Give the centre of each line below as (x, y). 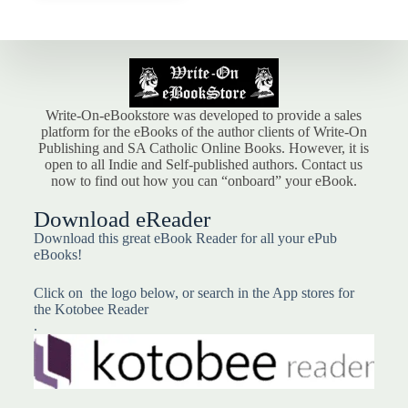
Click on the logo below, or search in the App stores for (194, 293)
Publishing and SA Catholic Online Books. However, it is (204, 148)
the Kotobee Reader (91, 310)
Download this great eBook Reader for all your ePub (185, 239)
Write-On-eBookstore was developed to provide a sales (204, 116)
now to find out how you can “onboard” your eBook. (204, 181)
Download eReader (122, 219)
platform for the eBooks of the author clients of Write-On (204, 132)
